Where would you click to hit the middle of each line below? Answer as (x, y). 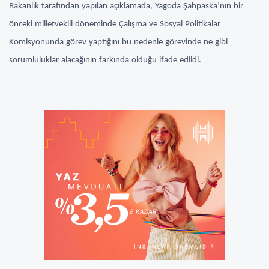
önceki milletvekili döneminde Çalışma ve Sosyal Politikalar (115, 24)
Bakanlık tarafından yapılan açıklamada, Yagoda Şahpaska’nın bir (126, 6)
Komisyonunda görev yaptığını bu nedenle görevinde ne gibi (118, 42)
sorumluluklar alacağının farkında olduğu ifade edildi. (105, 60)
